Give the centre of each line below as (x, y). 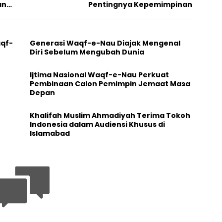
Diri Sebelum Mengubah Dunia (87, 52)
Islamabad (50, 133)
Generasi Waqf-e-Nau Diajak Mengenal (105, 43)
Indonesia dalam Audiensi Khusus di (97, 124)
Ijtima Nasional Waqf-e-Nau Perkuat (99, 75)
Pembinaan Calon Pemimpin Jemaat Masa (110, 84)
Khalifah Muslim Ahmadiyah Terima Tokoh (110, 115)
